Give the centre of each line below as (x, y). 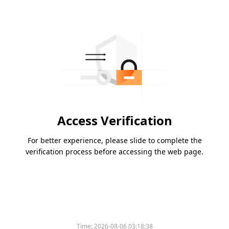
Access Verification (114, 121)
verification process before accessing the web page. (114, 152)
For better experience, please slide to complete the (114, 141)
